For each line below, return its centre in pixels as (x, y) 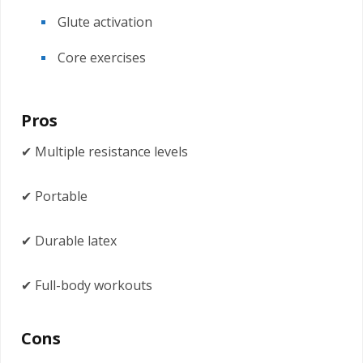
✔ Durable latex (69, 240)
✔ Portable (54, 196)
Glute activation (105, 22)
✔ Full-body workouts (87, 285)
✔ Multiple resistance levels (105, 151)
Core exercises (102, 57)
